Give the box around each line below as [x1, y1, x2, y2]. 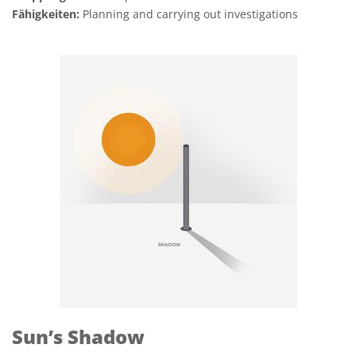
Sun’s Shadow [12, 323, 145, 350]
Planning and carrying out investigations [79, 6, 298, 21]
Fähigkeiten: [12, 6, 79, 21]
